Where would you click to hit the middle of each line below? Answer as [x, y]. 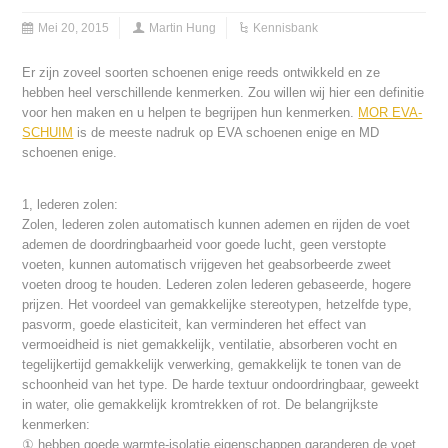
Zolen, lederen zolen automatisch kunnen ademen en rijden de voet [216, 225]
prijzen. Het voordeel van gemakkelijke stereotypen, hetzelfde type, [217, 305]
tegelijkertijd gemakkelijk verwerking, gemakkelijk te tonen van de [212, 365]
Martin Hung [183, 28]
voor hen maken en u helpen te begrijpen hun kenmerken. [190, 113]
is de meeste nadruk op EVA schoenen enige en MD [226, 133]
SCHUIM [48, 133]
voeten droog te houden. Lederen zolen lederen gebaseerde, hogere [217, 285]
